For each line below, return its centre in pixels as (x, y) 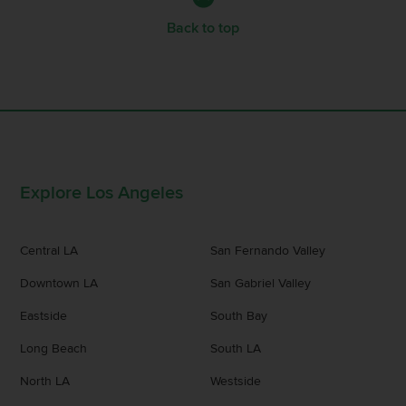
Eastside (44, 315)
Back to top (203, 28)
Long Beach (54, 348)
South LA (235, 348)
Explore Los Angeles (102, 193)
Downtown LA (59, 283)
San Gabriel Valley (260, 283)
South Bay (238, 315)
